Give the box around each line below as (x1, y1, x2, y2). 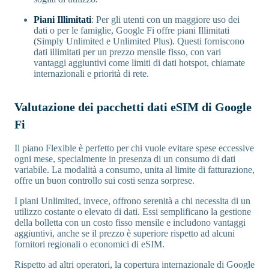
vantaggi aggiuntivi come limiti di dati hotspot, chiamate (34, 58, 245, 68)
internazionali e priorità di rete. (34, 68, 149, 79)
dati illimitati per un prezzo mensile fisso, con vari (34, 47, 221, 58)
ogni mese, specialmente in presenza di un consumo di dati (14, 154, 235, 165)
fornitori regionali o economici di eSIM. (14, 239, 165, 250)
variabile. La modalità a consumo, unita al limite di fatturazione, (14, 165, 255, 175)
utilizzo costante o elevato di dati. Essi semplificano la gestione (14, 207, 251, 217)
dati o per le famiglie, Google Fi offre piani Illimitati (34, 25, 229, 36)
